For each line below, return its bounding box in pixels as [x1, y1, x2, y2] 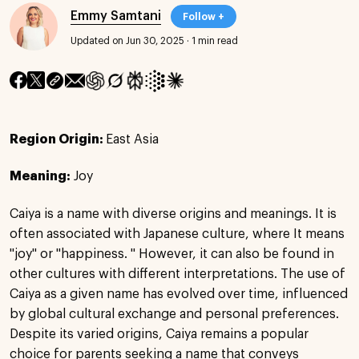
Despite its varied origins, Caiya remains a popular [10, 327, 309, 341]
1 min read [192, 35, 238, 46]
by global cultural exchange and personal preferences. [10, 307, 339, 321]
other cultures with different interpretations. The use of [10, 267, 345, 280]
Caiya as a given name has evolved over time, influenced [10, 287, 348, 301]
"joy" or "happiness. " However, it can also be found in [10, 247, 334, 260]
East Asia [106, 132, 159, 146]
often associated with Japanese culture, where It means [10, 227, 345, 240]
